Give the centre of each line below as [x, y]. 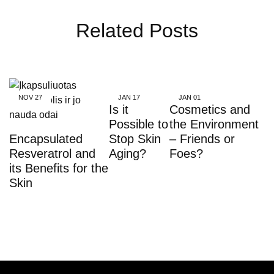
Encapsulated [46, 139]
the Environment [214, 124]
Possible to [138, 124]
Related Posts [137, 31]
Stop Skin [135, 139]
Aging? [127, 154]
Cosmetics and [210, 110]
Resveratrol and [52, 154]
